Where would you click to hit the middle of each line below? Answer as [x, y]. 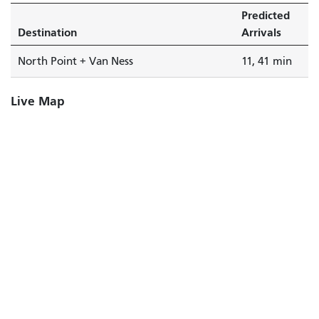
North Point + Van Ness [75, 61]
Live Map [38, 101]
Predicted [266, 15]
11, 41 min [267, 61]
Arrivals [261, 32]
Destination [47, 32]
